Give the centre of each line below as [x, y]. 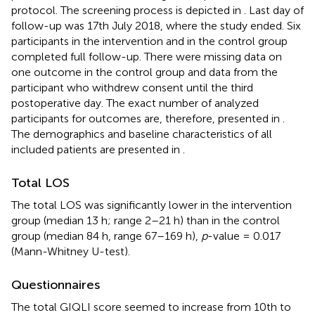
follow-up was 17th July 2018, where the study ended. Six [156, 25]
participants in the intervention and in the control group [149, 41]
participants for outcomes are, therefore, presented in [147, 118]
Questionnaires [56, 284]
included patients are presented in [97, 149]
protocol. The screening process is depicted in [128, 10]
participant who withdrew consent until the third [132, 87]
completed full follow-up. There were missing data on [147, 56]
